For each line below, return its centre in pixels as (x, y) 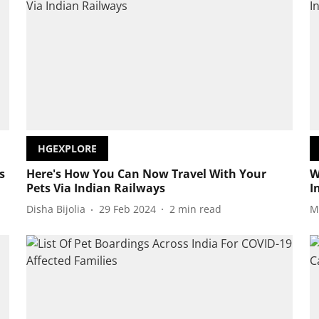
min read (199, 209)
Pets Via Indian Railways (95, 188)
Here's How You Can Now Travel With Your (146, 173)
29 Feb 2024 (127, 209)
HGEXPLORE (67, 148)
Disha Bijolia (56, 209)
